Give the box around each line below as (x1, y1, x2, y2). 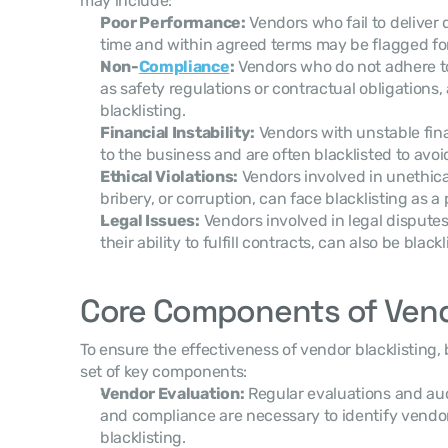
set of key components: (80, 362, 247, 381)
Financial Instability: (100, 123, 255, 142)
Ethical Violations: (100, 167, 238, 186)
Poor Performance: (100, 13, 246, 32)
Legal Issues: (100, 211, 200, 230)
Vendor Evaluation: (100, 384, 245, 403)
